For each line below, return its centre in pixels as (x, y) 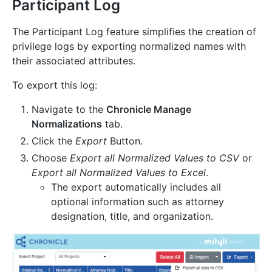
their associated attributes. (74, 60)
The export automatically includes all (136, 187)
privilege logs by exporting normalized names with (129, 46)
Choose (51, 158)
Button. (125, 141)
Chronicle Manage (149, 109)
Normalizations (67, 124)
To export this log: (55, 85)
